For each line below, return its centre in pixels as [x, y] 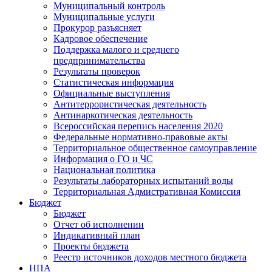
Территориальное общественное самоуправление [155, 148]
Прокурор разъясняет [97, 28]
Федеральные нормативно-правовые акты [141, 137]
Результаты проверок [97, 71]
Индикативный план [97, 235]
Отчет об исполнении [99, 224]
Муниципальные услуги [104, 17]
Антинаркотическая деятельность [123, 115]
